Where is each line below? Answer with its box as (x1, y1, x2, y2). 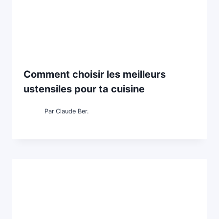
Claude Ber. (56, 107, 89, 115)
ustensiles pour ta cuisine (23, 83, 145, 95)
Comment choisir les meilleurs (23, 68, 166, 80)
